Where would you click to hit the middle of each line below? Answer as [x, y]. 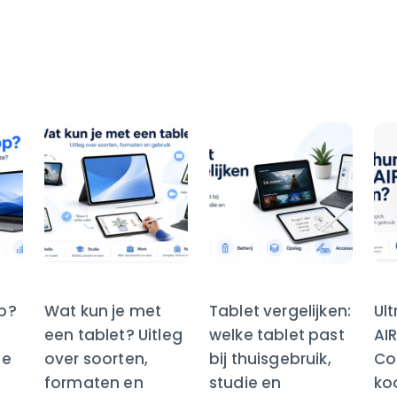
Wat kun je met [103, 311]
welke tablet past [277, 335]
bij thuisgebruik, [270, 359]
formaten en [94, 383]
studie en [245, 383]
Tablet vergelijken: [280, 311]
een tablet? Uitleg [113, 335]
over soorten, [97, 359]
